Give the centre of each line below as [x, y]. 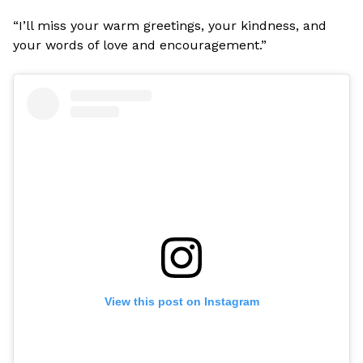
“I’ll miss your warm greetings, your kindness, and [170, 26]
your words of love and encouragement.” [140, 45]
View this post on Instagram [181, 302]
